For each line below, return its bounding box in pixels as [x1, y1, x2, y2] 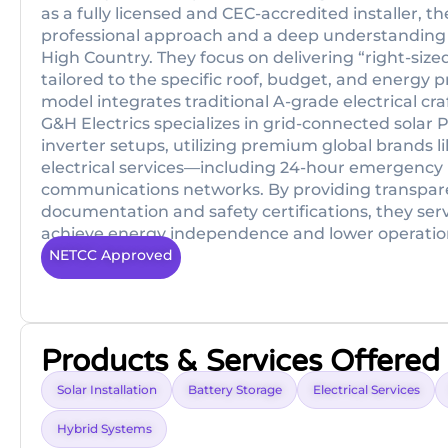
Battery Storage [188, 382, 282, 398]
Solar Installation [57, 382, 157, 398]
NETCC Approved [49, 246, 173, 264]
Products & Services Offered [41, 343, 440, 381]
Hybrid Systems [57, 421, 152, 437]
